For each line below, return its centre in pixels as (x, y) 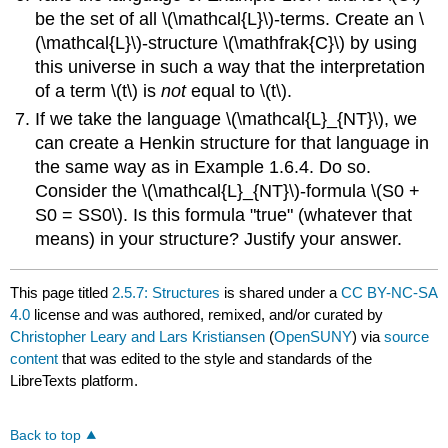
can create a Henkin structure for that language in (232, 142)
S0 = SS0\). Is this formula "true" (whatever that (224, 214)
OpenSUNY (313, 337)
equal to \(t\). (239, 90)
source (407, 337)
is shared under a (281, 293)
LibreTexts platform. (74, 381)
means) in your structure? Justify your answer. (219, 238)
